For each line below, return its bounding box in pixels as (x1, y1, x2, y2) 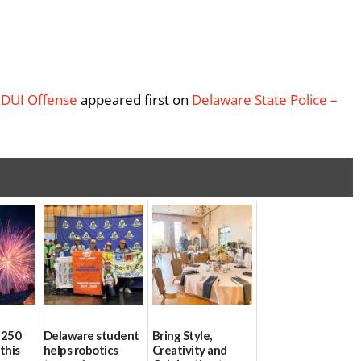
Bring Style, (152, 327, 212, 342)
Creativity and (152, 342, 227, 357)
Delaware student (44, 327, 139, 342)
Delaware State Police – (192, 90, 338, 110)
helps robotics (44, 342, 118, 357)
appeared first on (77, 90, 192, 110)
